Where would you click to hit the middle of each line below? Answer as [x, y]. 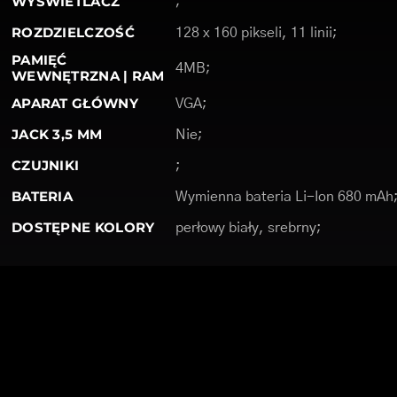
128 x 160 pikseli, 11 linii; [256, 33]
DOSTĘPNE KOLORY [83, 227]
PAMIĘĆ [39, 60]
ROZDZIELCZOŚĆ [73, 32]
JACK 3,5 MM [57, 134]
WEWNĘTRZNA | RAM [88, 76]
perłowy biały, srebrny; [248, 228]
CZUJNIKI [45, 165]
